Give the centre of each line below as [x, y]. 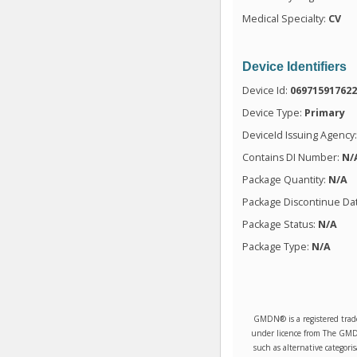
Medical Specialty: [286, 18]
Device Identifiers [295, 66]
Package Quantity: [286, 179]
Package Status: [280, 224]
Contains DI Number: [292, 157]
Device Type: [274, 112]
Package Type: [277, 246]
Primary [325, 112]
